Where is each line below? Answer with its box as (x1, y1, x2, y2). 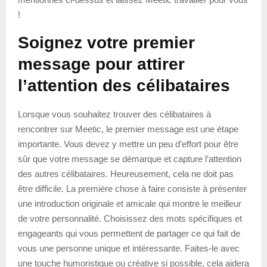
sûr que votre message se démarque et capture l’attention (18, 153, 241, 164)
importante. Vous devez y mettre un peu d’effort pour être (18, 138, 238, 149)
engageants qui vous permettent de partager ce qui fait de (18, 228, 240, 238)
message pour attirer (18, 54, 185, 73)
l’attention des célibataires (18, 76, 230, 95)
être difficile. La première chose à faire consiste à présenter (18, 183, 247, 194)
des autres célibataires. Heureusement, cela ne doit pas (18, 168, 234, 179)
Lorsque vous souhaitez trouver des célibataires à (18, 108, 211, 119)
